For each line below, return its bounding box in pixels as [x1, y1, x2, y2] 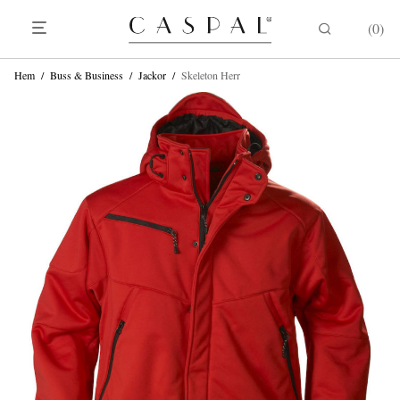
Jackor [138, 68, 166, 82]
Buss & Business [50, 68, 123, 82]
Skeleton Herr [181, 68, 240, 82]
